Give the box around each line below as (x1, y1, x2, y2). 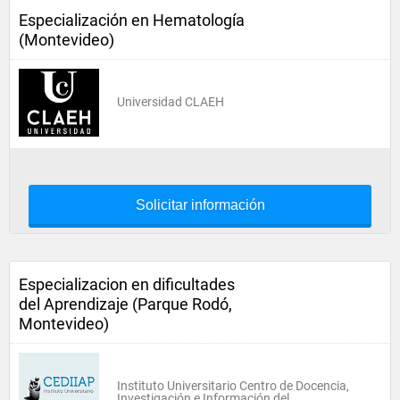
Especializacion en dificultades (19, 275, 235, 294)
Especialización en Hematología (19, 11, 245, 29)
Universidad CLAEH (117, 95, 224, 109)
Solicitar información (135, 197, 265, 212)
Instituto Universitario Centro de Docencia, (117, 379, 349, 393)
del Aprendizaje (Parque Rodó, (19, 295, 232, 313)
